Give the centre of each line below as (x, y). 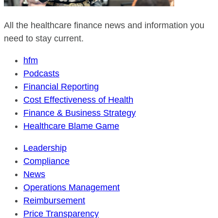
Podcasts (41, 73)
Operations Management (72, 187)
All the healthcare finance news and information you (104, 25)
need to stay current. (44, 38)
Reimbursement (54, 200)
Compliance (46, 161)
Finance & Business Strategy (80, 113)
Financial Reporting (61, 87)
